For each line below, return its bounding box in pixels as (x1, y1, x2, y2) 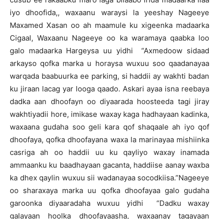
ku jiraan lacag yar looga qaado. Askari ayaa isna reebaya (10, 84, 209, 93)
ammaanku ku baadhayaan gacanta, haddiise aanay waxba (10, 160, 209, 170)
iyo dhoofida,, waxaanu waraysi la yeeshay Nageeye (10, 8, 209, 17)
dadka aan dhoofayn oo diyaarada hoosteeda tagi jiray (10, 97, 209, 106)
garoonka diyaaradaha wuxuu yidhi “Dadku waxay (10, 198, 209, 208)
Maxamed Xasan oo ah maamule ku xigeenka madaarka (10, 21, 209, 30)
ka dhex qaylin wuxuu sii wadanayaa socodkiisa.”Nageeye (10, 173, 209, 182)
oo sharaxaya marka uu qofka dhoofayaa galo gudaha (10, 186, 209, 195)
